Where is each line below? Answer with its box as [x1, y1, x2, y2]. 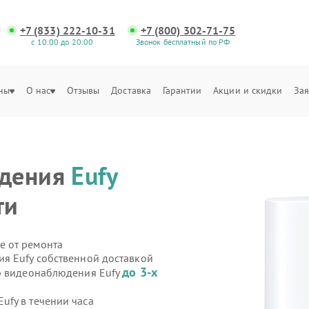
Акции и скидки [213, 84, 283, 97]
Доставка [111, 84, 152, 97]
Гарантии [162, 84, 202, 97]
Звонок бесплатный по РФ [135, 37, 230, 47]
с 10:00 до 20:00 [31, 37, 94, 47]
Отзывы [66, 84, 100, 97]
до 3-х [122, 264, 157, 280]
